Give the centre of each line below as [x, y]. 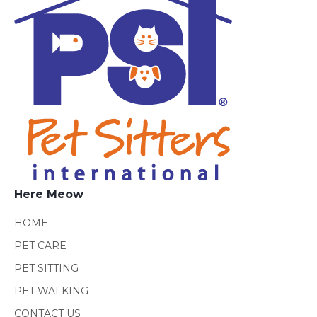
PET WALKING [51, 291]
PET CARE [40, 246]
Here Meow [49, 194]
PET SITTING [46, 268]
